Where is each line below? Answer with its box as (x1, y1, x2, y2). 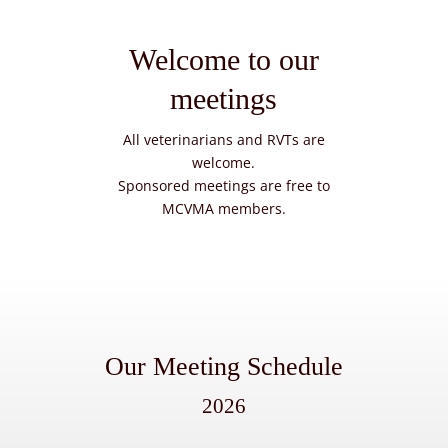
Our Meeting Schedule (104, 352, 343, 381)
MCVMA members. (161, 199, 286, 218)
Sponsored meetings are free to (117, 176, 330, 195)
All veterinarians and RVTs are (122, 130, 325, 149)
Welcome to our (128, 43, 319, 76)
